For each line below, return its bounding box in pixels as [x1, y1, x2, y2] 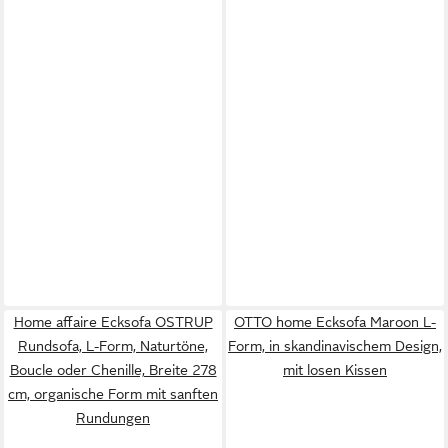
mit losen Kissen [283, 361, 387, 378]
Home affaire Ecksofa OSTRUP [13, 313, 213, 330]
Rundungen [76, 409, 150, 426]
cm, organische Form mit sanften [8, 385, 218, 402]
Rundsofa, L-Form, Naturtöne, [18, 337, 208, 354]
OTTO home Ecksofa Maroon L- [234, 313, 436, 330]
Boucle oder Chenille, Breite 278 [9, 361, 217, 378]
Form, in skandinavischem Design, [228, 337, 442, 354]
